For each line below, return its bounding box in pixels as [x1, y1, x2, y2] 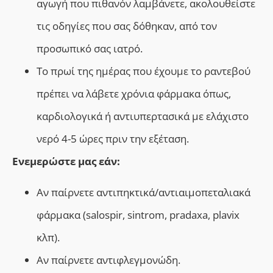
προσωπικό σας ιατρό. [37, 41, 143, 56]
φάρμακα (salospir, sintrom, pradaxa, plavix [37, 208, 239, 222]
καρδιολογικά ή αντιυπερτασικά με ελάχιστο [37, 109, 249, 124]
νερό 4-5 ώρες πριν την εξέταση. [37, 132, 189, 146]
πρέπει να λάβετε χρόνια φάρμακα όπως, [37, 87, 231, 101]
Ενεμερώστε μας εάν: [12, 154, 120, 169]
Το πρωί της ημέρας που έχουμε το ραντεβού [37, 64, 250, 79]
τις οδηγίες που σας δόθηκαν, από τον [37, 19, 217, 34]
